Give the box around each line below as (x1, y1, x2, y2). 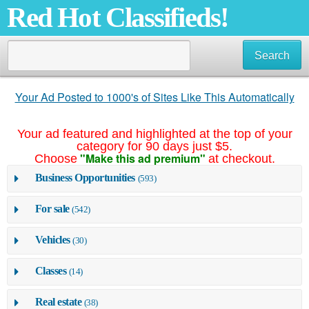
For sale (34, 202, 70, 215)
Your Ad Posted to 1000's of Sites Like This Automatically (14, 89, 295, 105)
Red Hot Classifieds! (7, 2, 228, 33)
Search (255, 50, 290, 61)
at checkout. (208, 152, 275, 166)
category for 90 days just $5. (77, 139, 232, 153)
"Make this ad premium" (79, 150, 206, 166)
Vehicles (34, 233, 70, 246)
